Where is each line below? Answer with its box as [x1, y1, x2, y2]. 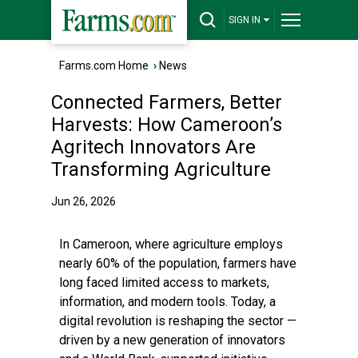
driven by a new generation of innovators [59, 332, 285, 348]
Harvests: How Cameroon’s [51, 113, 282, 136]
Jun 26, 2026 [51, 195, 116, 208]
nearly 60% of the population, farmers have [59, 256, 296, 271]
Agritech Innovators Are [51, 136, 256, 158]
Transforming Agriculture [51, 158, 271, 181]
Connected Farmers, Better [51, 91, 282, 113]
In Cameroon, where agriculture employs [59, 237, 283, 252]
